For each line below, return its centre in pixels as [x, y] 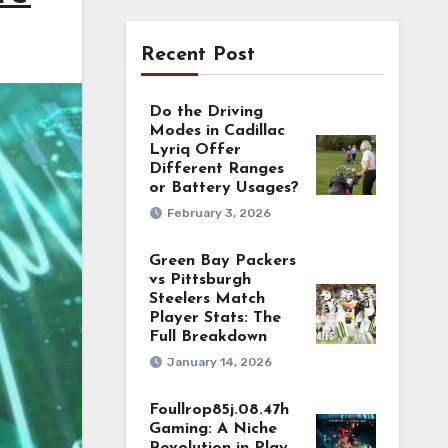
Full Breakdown [207, 337]
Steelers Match [206, 299]
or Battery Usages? [223, 188]
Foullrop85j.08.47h [218, 410]
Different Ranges [216, 169]
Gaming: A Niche [212, 429]
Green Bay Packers [222, 261]
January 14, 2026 [219, 362]
